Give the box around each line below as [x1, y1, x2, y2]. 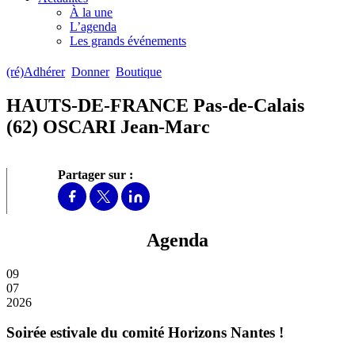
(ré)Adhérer [6, 65, 65, 79]
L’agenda [70, 19, 116, 33]
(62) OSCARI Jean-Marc [6, 116, 210, 137]
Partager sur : [58, 167, 133, 181]
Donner [71, 65, 109, 79]
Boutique [116, 65, 162, 79]
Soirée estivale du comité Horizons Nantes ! [6, 324, 284, 342]
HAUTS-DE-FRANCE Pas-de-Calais [6, 94, 304, 116]
